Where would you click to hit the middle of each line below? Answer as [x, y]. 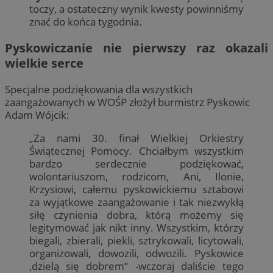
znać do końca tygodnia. [86, 21]
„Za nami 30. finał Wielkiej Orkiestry [136, 138]
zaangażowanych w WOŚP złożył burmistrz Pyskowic [127, 102]
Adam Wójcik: [37, 115]
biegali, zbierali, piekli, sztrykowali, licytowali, [136, 241]
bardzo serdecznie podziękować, [136, 164]
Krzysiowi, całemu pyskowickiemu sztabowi [136, 190]
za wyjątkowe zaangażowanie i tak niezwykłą [136, 202]
